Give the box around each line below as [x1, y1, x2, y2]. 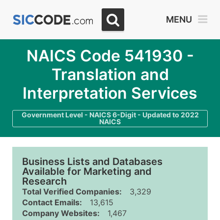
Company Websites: [22, 208, 100, 218]
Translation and [51, 65, 169, 84]
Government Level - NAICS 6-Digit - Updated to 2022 [21, 110, 199, 119]
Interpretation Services [23, 83, 197, 103]
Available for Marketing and [22, 165, 152, 177]
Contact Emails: [22, 197, 82, 207]
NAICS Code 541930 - [26, 46, 194, 65]
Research [22, 175, 67, 187]
